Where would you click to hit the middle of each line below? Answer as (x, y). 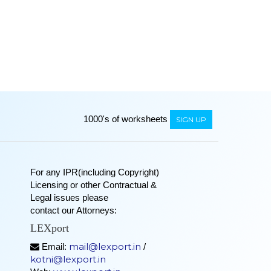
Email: (54, 246)
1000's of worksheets (126, 119)
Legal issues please (69, 197)
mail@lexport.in (105, 246)
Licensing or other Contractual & (93, 184)
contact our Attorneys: (73, 210)
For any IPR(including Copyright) (95, 172)
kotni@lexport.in (68, 259)
